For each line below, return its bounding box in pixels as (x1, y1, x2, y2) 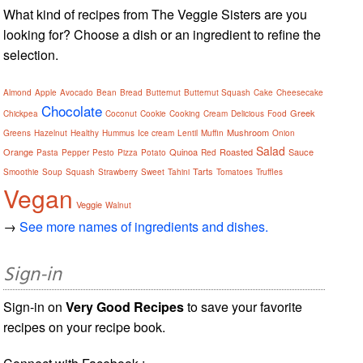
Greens (3, 126, 32, 139)
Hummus (102, 126, 135, 139)
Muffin (201, 126, 224, 139)
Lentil (177, 126, 199, 139)
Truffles (256, 165, 284, 177)
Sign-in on (3, 297, 66, 316)
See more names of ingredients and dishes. (19, 216, 269, 236)
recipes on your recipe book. (3, 317, 166, 336)
